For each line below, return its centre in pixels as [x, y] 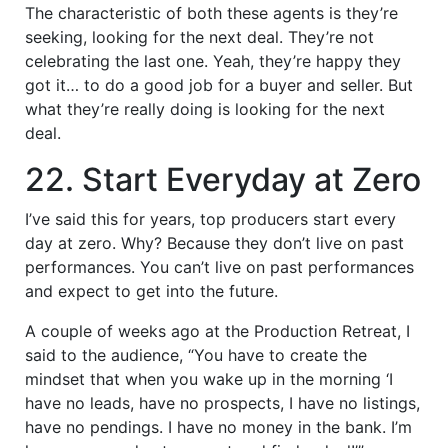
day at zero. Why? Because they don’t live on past [214, 242]
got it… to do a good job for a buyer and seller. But [219, 84]
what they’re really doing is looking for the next [205, 108]
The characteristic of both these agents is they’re [211, 12]
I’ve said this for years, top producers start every [210, 218]
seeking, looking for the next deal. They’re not [199, 36]
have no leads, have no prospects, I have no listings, [222, 402]
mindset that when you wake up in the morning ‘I [209, 378]
